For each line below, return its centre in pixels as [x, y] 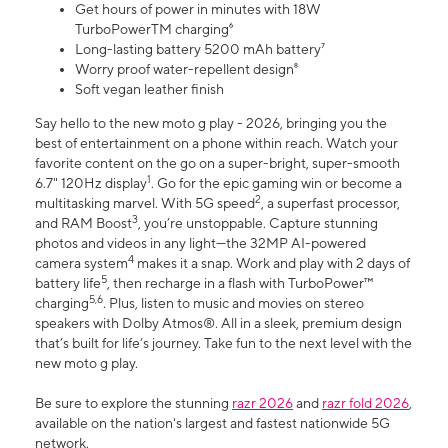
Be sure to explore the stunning [133, 403]
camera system [81, 263]
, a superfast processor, [330, 203]
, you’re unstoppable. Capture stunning [258, 223]
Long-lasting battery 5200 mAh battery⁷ [200, 49]
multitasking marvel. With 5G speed [145, 203]
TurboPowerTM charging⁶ [154, 29]
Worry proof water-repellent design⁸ [186, 69]
